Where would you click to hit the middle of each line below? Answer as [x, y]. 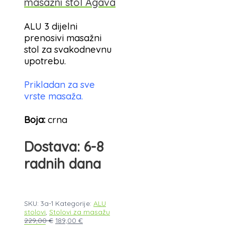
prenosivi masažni [63, 38]
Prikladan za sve [60, 85]
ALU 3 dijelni [51, 26]
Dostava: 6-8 [64, 146]
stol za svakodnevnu [68, 49]
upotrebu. [45, 61]
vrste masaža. [53, 96]
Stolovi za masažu [80, 212]
